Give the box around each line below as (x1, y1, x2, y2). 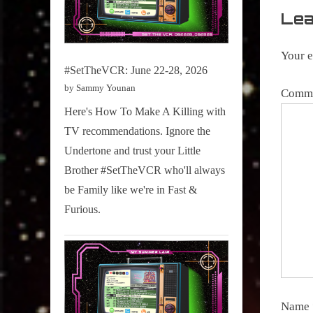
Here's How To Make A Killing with (64, 105, 226, 117)
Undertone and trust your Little (64, 144, 201, 156)
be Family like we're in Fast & (64, 183, 197, 196)
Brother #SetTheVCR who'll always (64, 163, 225, 176)
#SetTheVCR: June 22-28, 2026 (64, 64, 208, 77)
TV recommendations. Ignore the (64, 124, 210, 137)
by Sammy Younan (64, 82, 136, 94)
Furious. (64, 203, 101, 215)
